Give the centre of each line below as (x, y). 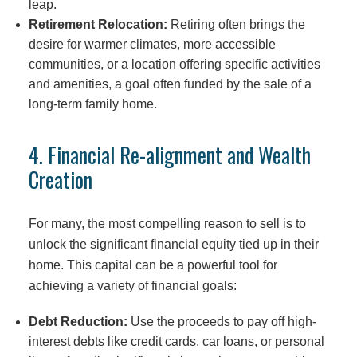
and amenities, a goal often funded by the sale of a (170, 84)
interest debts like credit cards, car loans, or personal (176, 341)
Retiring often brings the (236, 24)
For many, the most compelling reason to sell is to (167, 224)
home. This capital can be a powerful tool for (153, 265)
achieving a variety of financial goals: (132, 286)
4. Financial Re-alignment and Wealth (169, 155)
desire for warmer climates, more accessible (152, 44)
